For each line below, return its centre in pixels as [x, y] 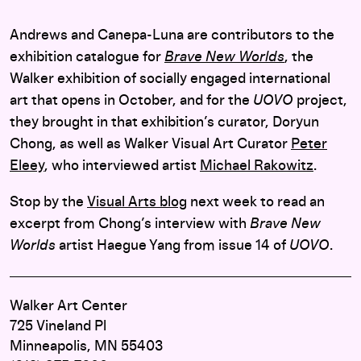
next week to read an [256, 202]
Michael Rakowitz [257, 166]
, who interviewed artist [122, 166]
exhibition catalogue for [87, 57]
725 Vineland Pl [58, 326]
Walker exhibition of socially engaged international [170, 79]
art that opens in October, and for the [131, 101]
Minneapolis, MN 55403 [87, 346]
